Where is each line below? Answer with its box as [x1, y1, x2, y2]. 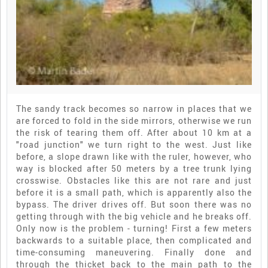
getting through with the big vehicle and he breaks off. [16, 210, 252, 222]
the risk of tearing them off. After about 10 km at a [16, 126, 252, 138]
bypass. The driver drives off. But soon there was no [16, 198, 252, 210]
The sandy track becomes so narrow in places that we [16, 102, 252, 114]
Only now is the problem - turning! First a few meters [16, 222, 252, 234]
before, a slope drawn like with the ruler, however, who [16, 150, 252, 162]
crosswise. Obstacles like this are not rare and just [16, 174, 252, 186]
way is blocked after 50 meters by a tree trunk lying [16, 162, 252, 174]
